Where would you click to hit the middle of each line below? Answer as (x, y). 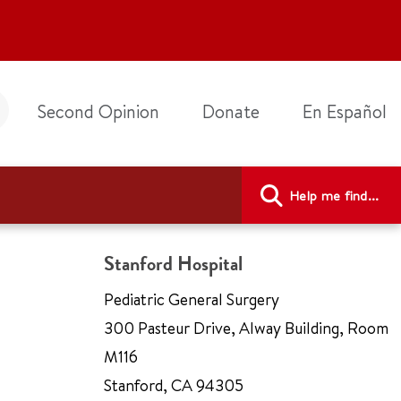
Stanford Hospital (174, 264)
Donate (231, 111)
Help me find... (334, 195)
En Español (345, 111)
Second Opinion (98, 111)
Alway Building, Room (312, 328)
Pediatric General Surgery (192, 299)
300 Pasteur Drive (168, 328)
